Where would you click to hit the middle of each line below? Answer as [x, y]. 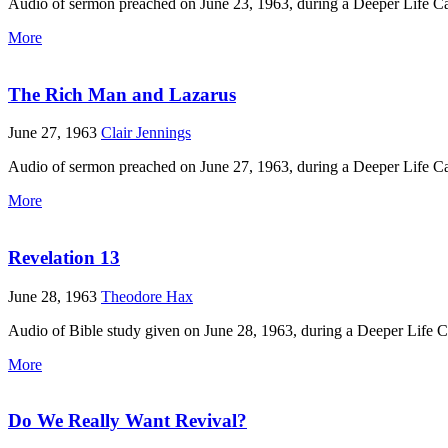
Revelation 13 [64, 258]
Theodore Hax [147, 296]
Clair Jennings [146, 133]
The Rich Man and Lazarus [122, 94]
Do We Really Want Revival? [127, 421]
